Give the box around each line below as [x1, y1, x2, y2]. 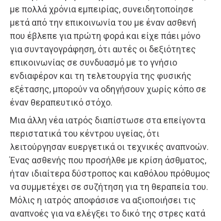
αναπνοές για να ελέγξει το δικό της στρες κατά [10, 208, 205, 219]
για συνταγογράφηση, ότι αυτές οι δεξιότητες [10, 43, 196, 54]
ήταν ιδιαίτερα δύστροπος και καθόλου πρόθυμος [10, 168, 210, 179]
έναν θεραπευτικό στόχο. [10, 97, 112, 108]
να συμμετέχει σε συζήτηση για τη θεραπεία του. [10, 181, 208, 192]
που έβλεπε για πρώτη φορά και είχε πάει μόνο [10, 30, 200, 41]
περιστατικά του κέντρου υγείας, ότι [10, 128, 159, 139]
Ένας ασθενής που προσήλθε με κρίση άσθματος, [10, 154, 206, 165]
